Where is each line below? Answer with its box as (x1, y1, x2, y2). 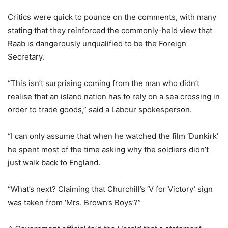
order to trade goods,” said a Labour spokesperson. (8, 104, 192, 115)
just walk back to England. (8, 157, 102, 167)
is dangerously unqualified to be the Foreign (25, 38, 186, 48)
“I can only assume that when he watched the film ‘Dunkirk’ (8, 131, 218, 141)
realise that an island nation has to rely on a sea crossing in (8, 91, 220, 101)
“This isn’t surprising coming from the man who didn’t (8, 78, 199, 88)
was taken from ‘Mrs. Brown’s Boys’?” (8, 197, 141, 207)
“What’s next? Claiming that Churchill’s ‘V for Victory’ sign (8, 184, 213, 194)
